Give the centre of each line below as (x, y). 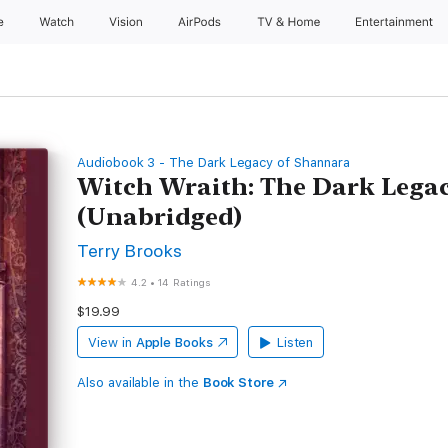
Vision (126, 22)
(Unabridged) (160, 216)
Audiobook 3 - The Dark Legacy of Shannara (213, 162)
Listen (295, 342)
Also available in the (140, 382)
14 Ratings (185, 282)
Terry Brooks (130, 250)
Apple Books (174, 342)
